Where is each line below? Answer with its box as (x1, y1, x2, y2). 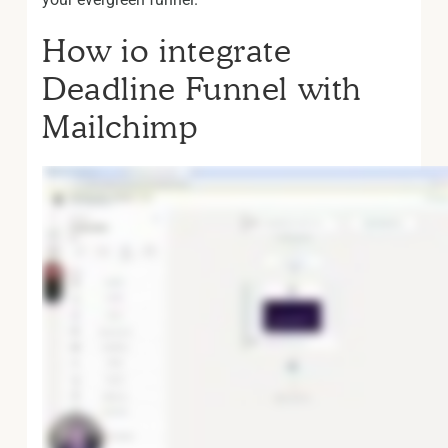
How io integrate (42, 31, 292, 70)
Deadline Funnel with (42, 69, 363, 108)
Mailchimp (42, 107, 198, 146)
